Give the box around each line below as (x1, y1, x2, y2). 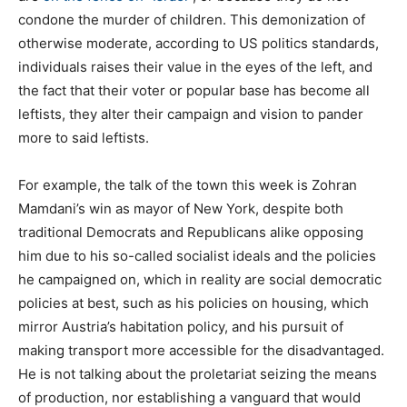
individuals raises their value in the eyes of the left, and (18, 57, 372, 75)
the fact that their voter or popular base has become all (18, 81, 370, 99)
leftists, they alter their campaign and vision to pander (18, 104, 363, 123)
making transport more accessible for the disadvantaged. (18, 341, 384, 359)
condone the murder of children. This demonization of (18, 10, 365, 28)
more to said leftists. (18, 128, 149, 146)
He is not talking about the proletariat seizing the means (18, 364, 377, 382)
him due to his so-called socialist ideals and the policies (18, 246, 376, 264)
